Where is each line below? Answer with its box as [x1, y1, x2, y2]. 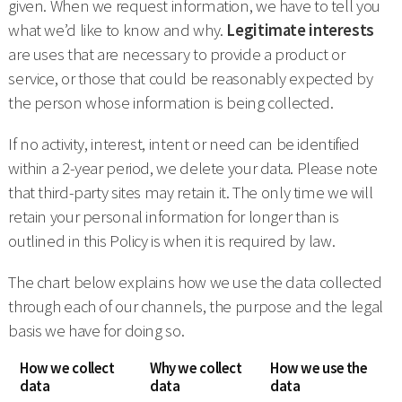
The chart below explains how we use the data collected [8, 271, 382, 293]
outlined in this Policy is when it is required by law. [8, 230, 336, 251]
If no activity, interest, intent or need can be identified [8, 133, 360, 154]
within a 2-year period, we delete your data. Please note [8, 157, 378, 179]
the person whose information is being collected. [8, 92, 334, 114]
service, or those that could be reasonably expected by [8, 68, 373, 90]
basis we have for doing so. [8, 319, 185, 341]
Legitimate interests [226, 20, 374, 41]
